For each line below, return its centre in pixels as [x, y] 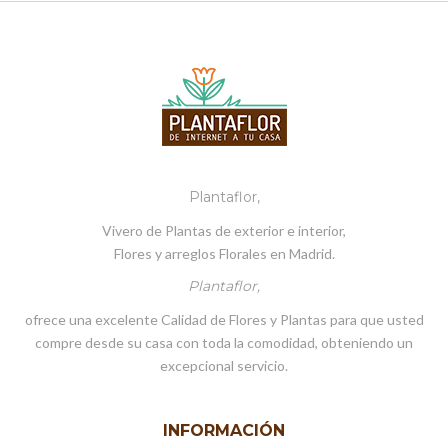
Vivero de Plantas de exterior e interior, [224, 230]
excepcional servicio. [224, 365]
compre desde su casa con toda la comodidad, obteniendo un [224, 342]
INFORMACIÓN [224, 430]
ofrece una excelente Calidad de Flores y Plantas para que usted [224, 319]
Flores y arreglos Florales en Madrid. [224, 253]
